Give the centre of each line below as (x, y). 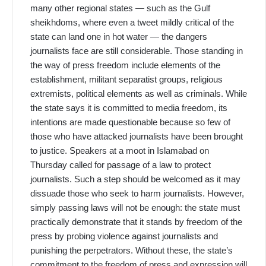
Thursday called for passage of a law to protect (121, 165)
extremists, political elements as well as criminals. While (139, 94)
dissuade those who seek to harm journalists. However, (137, 194)
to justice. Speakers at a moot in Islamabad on (120, 151)
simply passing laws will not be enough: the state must (135, 208)
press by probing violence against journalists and (124, 236)
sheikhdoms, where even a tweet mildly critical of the (132, 23)
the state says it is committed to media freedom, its (129, 108)
